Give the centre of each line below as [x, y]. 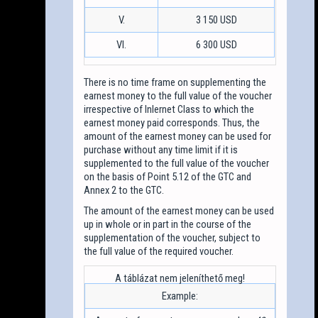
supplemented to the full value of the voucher [177, 163]
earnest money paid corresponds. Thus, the [172, 122]
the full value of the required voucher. [159, 251]
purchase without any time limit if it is [161, 149]
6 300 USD [216, 44]
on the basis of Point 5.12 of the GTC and [168, 176]
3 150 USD [216, 20]
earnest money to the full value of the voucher [178, 95]
